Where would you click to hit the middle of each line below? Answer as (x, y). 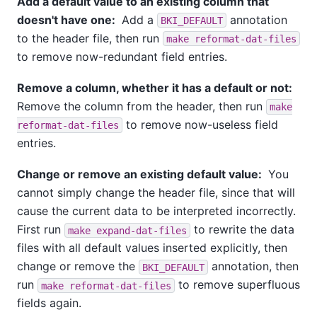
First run (41, 230)
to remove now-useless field (200, 124)
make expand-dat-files (127, 230)
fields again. (49, 303)
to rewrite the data (242, 230)
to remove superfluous (237, 285)
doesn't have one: (68, 19)
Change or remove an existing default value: (141, 174)
